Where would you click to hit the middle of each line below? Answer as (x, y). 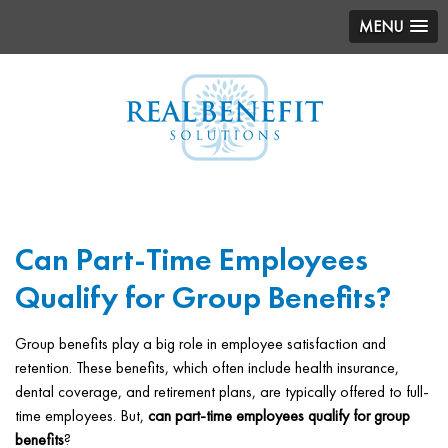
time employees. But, (81, 415)
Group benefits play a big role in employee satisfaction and (200, 343)
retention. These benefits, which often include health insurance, (207, 367)
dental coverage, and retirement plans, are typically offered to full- (222, 391)
